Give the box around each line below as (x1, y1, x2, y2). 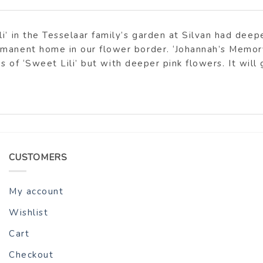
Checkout (9, 249, 54, 261)
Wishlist (9, 207, 49, 219)
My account (9, 186, 64, 198)
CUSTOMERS (9, 151, 68, 164)
